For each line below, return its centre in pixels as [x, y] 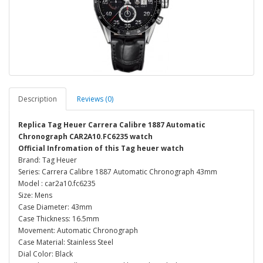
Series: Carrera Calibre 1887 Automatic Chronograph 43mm [118, 172]
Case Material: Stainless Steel [66, 242]
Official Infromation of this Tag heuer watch [101, 148]
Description [38, 99]
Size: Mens [35, 195]
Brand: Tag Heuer [48, 160]
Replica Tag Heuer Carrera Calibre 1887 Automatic [112, 125]
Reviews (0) [95, 99]
